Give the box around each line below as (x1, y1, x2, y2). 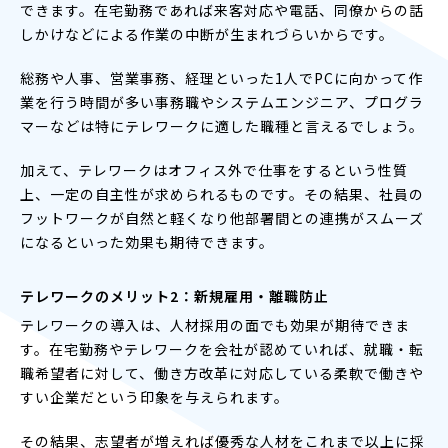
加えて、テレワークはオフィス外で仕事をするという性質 (20, 159, 408, 180)
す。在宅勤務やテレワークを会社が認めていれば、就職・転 (20, 338, 424, 359)
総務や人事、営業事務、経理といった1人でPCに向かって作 (20, 67, 423, 88)
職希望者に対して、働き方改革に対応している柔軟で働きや (20, 362, 424, 383)
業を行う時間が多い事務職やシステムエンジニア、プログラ (20, 91, 424, 112)
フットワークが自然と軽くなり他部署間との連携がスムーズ (20, 207, 424, 228)
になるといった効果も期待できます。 (20, 231, 274, 252)
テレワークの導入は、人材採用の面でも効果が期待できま (20, 314, 410, 335)
